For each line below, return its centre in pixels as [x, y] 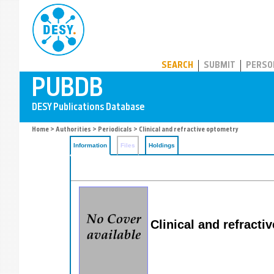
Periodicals [115, 130]
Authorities [73, 130]
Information [90, 145]
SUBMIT [220, 66]
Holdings [162, 145]
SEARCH [177, 66]
